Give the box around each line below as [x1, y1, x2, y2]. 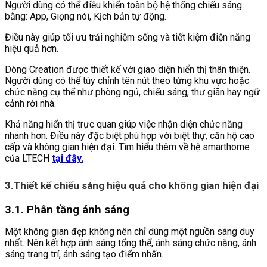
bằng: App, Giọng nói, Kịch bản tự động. [5, 10, 166, 22]
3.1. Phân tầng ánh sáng [5, 203, 129, 217]
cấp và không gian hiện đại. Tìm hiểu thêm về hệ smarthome [5, 141, 250, 153]
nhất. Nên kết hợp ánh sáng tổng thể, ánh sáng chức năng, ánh [5, 237, 256, 249]
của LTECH [5, 152, 49, 164]
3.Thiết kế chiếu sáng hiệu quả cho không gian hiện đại [5, 179, 259, 191]
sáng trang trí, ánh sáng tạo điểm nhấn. [5, 249, 163, 260]
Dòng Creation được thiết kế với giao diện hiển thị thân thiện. [5, 63, 250, 75]
